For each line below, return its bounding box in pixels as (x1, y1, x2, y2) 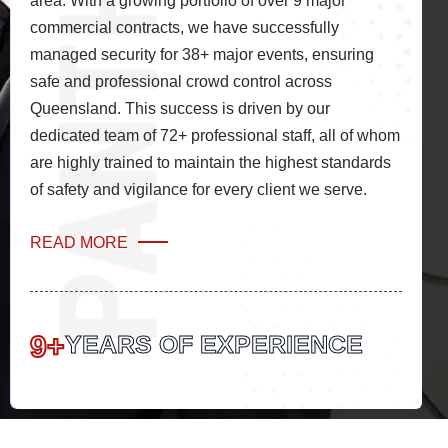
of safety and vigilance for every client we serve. (30, 180, 367, 198)
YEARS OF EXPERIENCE (65, 329, 363, 358)
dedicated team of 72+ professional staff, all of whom (30, 126, 400, 144)
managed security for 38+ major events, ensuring (30, 45, 374, 63)
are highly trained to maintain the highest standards (30, 153, 391, 171)
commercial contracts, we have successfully (30, 18, 339, 36)
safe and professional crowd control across (30, 72, 332, 90)
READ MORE (30, 233, 128, 251)
